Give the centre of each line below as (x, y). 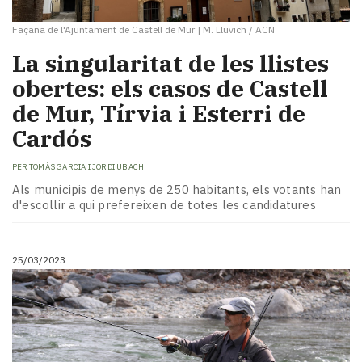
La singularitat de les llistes (170, 64)
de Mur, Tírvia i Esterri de (159, 114)
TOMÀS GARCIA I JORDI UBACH (87, 166)
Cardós (52, 139)
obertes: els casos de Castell (170, 89)
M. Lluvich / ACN (239, 30)
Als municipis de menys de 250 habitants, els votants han (177, 190)
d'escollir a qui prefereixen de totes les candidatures (164, 205)
